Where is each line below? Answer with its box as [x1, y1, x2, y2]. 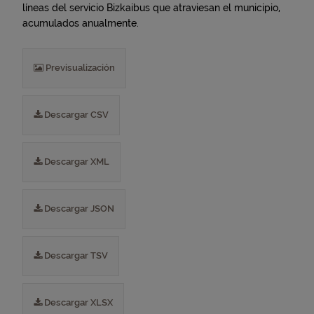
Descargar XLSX [42, 297, 113, 308]
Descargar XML [42, 156, 109, 167]
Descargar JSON [42, 203, 114, 214]
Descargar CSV [42, 109, 109, 120]
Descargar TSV [42, 250, 108, 261]
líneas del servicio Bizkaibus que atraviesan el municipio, [22, 2, 280, 13]
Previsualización [43, 62, 115, 73]
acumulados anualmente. [22, 18, 139, 29]
